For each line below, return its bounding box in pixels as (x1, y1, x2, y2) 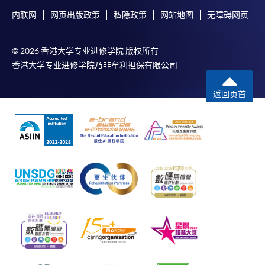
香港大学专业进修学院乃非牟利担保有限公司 (12, 60, 177, 70)
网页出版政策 (50, 9, 100, 20)
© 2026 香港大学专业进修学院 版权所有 (12, 46, 159, 56)
